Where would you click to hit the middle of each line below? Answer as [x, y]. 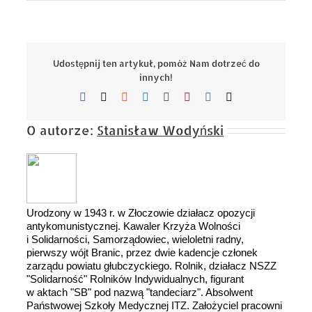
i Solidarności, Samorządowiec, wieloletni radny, [135, 240]
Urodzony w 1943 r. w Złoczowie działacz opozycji [141, 213]
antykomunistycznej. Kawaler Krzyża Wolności [133, 226]
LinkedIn [169, 97]
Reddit [142, 97]
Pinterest [209, 97]
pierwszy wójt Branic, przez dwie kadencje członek [142, 253]
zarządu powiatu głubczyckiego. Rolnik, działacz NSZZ [151, 266]
